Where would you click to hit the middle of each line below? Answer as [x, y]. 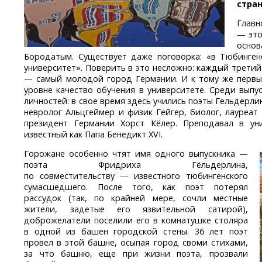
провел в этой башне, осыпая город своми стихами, [136, 243]
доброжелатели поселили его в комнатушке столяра [136, 220]
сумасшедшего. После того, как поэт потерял [136, 187]
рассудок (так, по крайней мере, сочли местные [136, 198]
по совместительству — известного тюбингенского [136, 176]
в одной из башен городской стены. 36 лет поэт [136, 232]
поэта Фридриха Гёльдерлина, [136, 165]
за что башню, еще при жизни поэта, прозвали [136, 254]
